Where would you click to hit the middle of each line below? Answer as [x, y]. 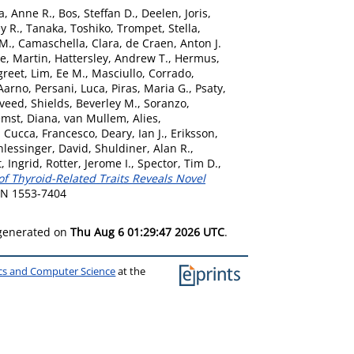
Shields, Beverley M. [84, 103]
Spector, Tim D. [178, 163]
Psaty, [211, 88]
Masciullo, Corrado [141, 73]
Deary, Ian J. [133, 133]
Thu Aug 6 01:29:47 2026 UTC [147, 232]
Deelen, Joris [175, 13]
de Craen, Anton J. [173, 43]
